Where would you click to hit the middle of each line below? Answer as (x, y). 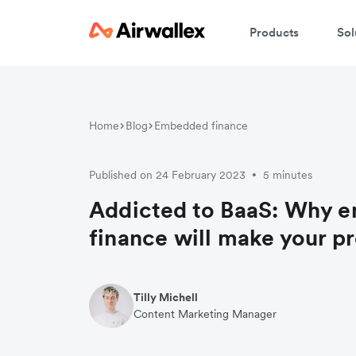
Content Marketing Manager (205, 313)
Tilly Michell (166, 297)
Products (274, 32)
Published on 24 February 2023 (167, 174)
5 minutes (288, 174)
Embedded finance (201, 125)
